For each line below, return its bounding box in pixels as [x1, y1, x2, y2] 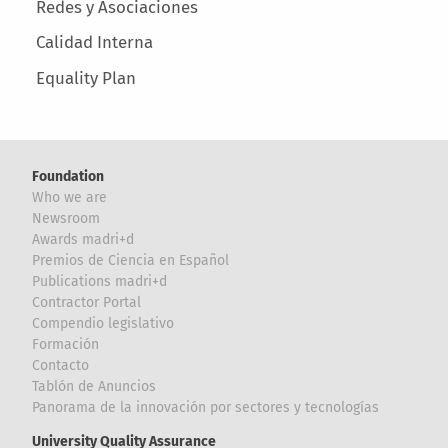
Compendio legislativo [32, 314, 175, 332]
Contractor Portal [32, 293, 142, 311]
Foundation [32, 167, 105, 185]
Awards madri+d [32, 230, 135, 248]
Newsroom [32, 209, 101, 227]
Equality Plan [35, 67, 136, 88]
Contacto [32, 356, 90, 374]
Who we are [32, 188, 108, 206]
